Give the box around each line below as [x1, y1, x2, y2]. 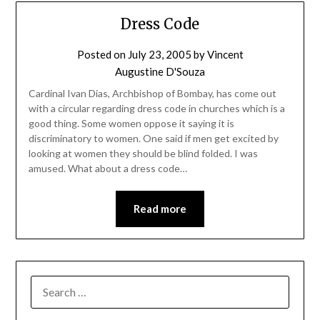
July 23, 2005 [127, 47, 191, 61]
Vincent [206, 47, 244, 61]
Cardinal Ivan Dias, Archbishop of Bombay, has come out [28, 86, 276, 99]
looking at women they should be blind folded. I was [28, 146, 258, 159]
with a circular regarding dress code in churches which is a [28, 101, 285, 114]
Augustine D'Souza [115, 64, 205, 78]
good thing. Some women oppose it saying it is [28, 116, 234, 129]
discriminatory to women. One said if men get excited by [28, 131, 279, 144]
